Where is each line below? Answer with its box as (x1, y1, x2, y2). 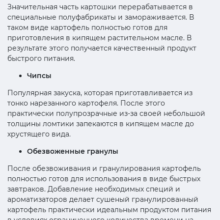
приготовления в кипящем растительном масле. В (7, 33, 192, 42)
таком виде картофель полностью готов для (7, 23, 167, 32)
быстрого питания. (7, 54, 75, 63)
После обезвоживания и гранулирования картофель (7, 164, 201, 173)
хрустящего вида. (7, 129, 71, 138)
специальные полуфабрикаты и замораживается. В (7, 12, 194, 22)
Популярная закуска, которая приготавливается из (7, 88, 192, 97)
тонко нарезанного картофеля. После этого (7, 98, 165, 108)
